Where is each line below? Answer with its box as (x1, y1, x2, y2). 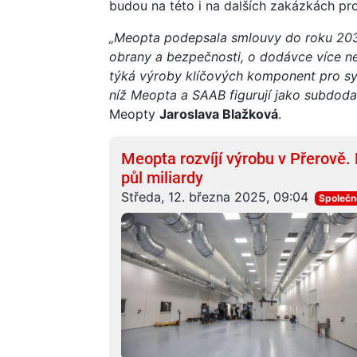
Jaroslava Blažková (159, 105, 278, 122)
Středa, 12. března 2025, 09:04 (121, 188, 308, 205)
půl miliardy (121, 167, 203, 187)
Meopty (109, 105, 159, 122)
